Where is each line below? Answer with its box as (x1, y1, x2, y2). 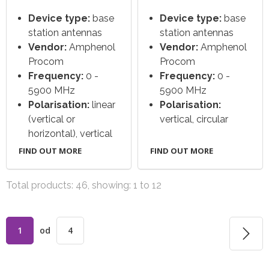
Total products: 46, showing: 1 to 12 (6, 180, 162, 191)
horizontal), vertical (28, 128, 112, 140)
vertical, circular (160, 113, 229, 125)
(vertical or (28, 113, 75, 125)
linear (89, 99, 115, 111)
